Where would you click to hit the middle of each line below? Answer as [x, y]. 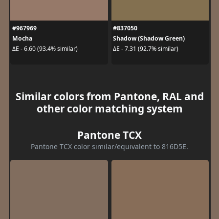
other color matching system [109, 108]
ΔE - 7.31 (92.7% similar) [146, 49]
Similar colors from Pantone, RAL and [109, 96]
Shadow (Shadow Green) [149, 38]
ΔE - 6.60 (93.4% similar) [45, 49]
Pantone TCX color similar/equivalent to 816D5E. [109, 146]
